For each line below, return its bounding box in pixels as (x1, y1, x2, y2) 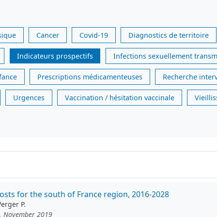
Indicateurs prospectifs (17, 51, 93, 61)
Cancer (36, 31, 59, 40)
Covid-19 (79, 31, 108, 40)
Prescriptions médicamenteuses (37, 72, 142, 82)
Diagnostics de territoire (128, 31, 209, 40)
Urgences (13, 93, 45, 103)
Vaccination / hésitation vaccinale (65, 93, 174, 103)
